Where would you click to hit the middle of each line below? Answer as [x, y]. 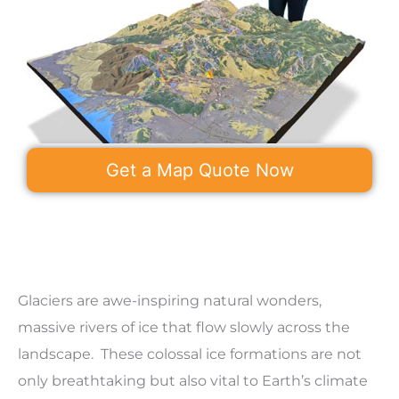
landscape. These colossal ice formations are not [190, 354]
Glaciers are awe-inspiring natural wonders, [170, 300]
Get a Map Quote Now [199, 170]
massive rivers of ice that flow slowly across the [184, 327]
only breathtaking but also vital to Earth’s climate [193, 380]
